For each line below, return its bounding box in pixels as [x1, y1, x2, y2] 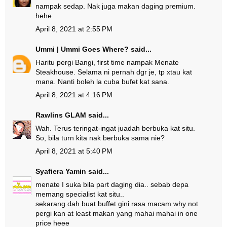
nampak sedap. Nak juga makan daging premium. [35, 2, 196, 10]
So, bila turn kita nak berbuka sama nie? [35, 134, 165, 142]
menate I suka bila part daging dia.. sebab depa [35, 180, 188, 188]
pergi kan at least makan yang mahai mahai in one [35, 209, 198, 217]
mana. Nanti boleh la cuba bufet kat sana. [35, 78, 169, 86]
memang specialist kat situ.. [35, 190, 124, 198]
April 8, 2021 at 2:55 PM [35, 25, 112, 33]
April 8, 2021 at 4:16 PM [35, 91, 112, 99]
